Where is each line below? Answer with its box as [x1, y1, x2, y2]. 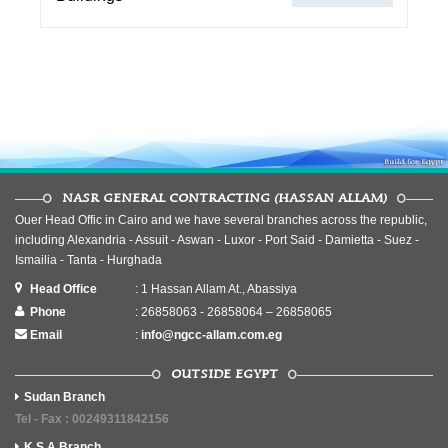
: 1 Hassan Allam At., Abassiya [134, 282, 297, 296]
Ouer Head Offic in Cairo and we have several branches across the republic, [15, 213, 427, 227]
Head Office [30, 282, 97, 296]
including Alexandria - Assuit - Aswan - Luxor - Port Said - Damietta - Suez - [15, 233, 419, 247]
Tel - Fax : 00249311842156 [15, 412, 169, 426]
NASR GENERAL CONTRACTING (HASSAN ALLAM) [61, 192, 387, 205]
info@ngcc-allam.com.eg [140, 328, 282, 342]
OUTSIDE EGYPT [170, 368, 278, 381]
